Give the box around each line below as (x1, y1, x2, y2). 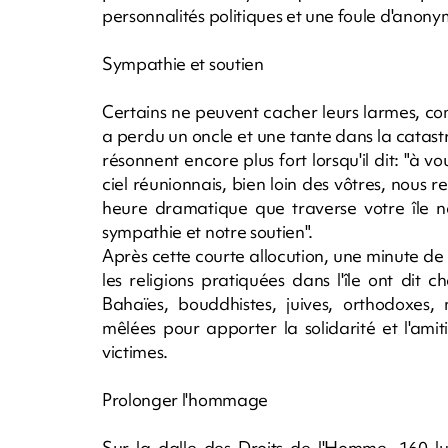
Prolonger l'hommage (102, 387, 268, 411)
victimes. (102, 339, 169, 363)
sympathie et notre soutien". (102, 219, 314, 243)
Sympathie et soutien (102, 51, 264, 75)
